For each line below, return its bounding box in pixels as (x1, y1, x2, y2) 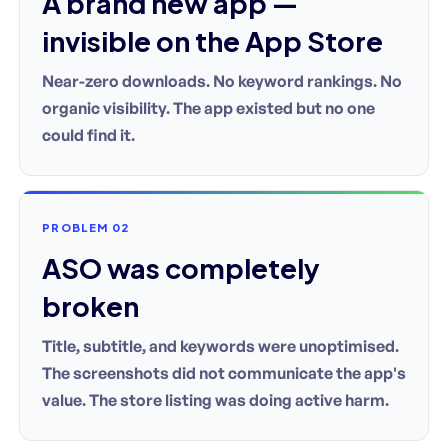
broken (42, 288, 139, 323)
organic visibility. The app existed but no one (42, 97, 375, 118)
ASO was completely (42, 250, 320, 285)
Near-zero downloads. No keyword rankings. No (42, 70, 402, 91)
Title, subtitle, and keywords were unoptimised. (42, 335, 399, 356)
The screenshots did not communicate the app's (42, 362, 406, 383)
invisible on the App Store (42, 23, 383, 58)
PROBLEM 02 (42, 220, 130, 234)
